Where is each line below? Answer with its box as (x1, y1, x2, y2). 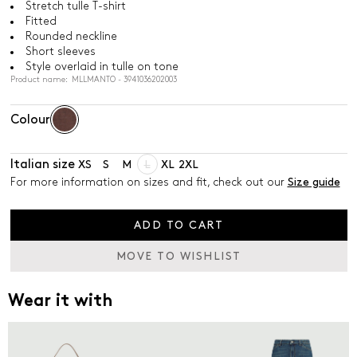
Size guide (287, 177, 340, 187)
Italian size (10, 158, 75, 171)
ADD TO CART (133, 220, 224, 230)
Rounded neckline (25, 31, 117, 41)
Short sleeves (25, 46, 96, 57)
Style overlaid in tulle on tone (25, 61, 178, 72)
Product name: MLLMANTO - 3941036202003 (10, 76, 177, 84)
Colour (10, 113, 50, 126)
